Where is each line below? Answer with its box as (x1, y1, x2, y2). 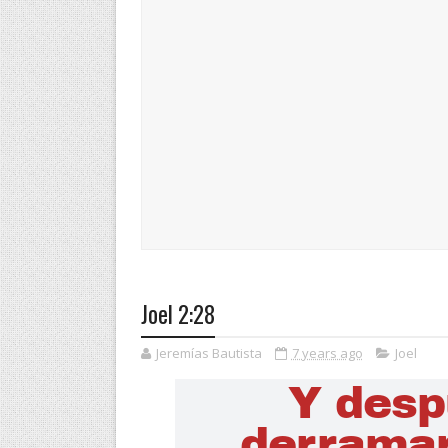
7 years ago (291, 344, 363, 362)
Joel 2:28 (140, 297, 215, 331)
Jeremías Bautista (155, 344, 265, 362)
